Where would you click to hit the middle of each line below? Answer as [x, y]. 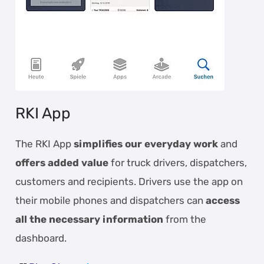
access [223, 200]
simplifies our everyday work [146, 143]
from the [185, 219]
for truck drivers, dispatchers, [178, 162]
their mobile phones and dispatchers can [111, 200]
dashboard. [41, 238]
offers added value [62, 162]
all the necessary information [90, 219]
